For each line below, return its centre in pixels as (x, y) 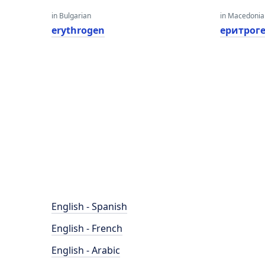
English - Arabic (86, 250)
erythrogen (78, 30)
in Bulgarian (71, 16)
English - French (87, 228)
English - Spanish (89, 206)
